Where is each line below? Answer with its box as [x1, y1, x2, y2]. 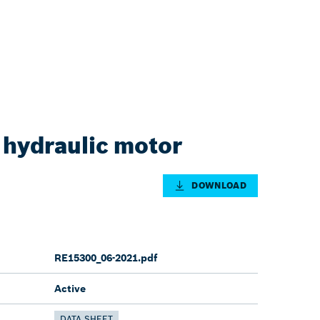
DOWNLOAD [191, 179, 246, 191]
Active [54, 281, 86, 295]
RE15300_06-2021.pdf [54, 251, 157, 264]
